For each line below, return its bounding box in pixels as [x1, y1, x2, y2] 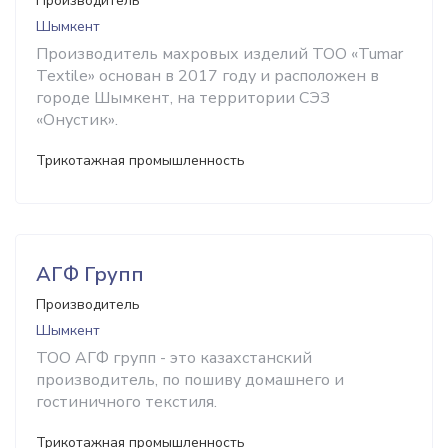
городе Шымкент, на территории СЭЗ [36, 87, 330, 109]
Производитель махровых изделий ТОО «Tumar [36, 43, 403, 65]
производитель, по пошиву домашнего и [36, 369, 344, 391]
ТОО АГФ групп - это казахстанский [36, 347, 312, 369]
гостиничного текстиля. [36, 391, 217, 413]
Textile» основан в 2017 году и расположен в [36, 65, 379, 87]
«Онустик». [36, 109, 118, 131]
